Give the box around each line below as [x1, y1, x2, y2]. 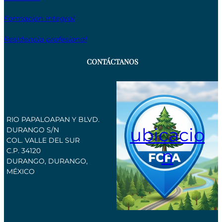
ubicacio [130, 124, 205, 146]
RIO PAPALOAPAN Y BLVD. [6, 115, 100, 124]
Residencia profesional [4, 35, 87, 44]
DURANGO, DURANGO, [6, 157, 88, 166]
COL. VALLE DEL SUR [6, 136, 80, 145]
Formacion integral [4, 14, 75, 23]
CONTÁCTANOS [86, 56, 138, 67]
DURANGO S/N [6, 125, 59, 135]
